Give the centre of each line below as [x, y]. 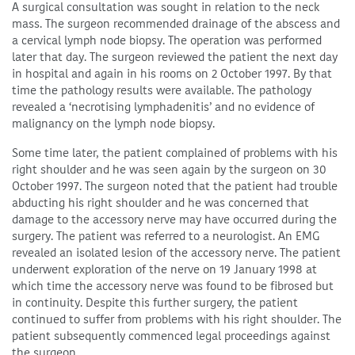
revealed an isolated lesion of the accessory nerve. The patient [176, 253]
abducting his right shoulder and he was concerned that [160, 203]
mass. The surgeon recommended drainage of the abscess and [176, 24]
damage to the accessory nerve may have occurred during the [174, 219]
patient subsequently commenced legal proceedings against [171, 336]
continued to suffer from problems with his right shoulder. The [177, 319]
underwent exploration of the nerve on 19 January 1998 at [164, 269]
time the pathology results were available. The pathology [162, 90]
